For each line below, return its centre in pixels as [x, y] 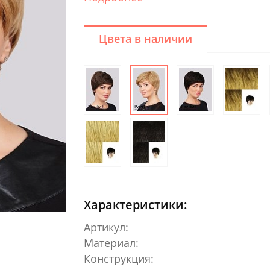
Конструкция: [119, 258]
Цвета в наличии [146, 38]
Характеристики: [136, 204]
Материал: [111, 243]
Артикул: [106, 227]
